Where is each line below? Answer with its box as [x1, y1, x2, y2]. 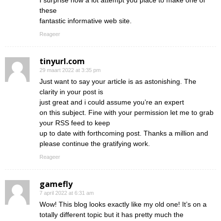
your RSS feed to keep [39, 119, 110, 127]
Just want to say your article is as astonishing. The [39, 77, 196, 86]
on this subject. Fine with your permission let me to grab [39, 109, 214, 117]
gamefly [39, 179, 73, 190]
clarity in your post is [39, 88, 103, 96]
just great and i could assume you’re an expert [39, 98, 184, 107]
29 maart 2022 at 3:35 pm [39, 67, 101, 74]
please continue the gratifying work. [39, 140, 150, 148]
